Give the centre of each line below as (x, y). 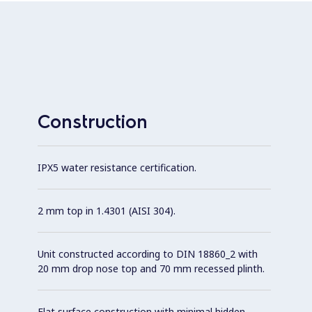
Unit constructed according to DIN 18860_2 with (148, 253)
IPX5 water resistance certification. (117, 167)
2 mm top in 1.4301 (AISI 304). (107, 210)
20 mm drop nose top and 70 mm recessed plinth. (151, 268)
